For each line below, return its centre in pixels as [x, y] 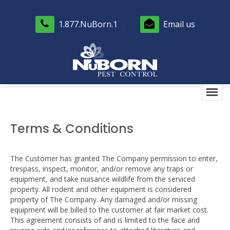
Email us [179, 24]
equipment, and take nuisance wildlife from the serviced [103, 179]
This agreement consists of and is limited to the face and [105, 220]
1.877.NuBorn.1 [88, 24]
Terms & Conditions [72, 129]
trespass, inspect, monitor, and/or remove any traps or [102, 169]
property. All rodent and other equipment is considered [101, 189]
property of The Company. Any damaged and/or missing [104, 199]
